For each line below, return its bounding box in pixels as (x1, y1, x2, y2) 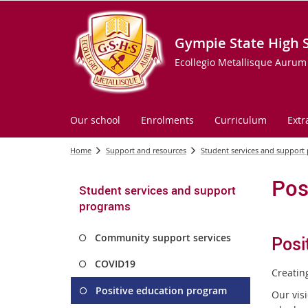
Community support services (95, 231, 231, 244)
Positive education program (96, 284, 227, 297)
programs (79, 198, 131, 214)
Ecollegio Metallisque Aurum (175, 56, 307, 69)
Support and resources (106, 145, 186, 155)
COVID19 (95, 257, 135, 270)
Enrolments (141, 113, 194, 126)
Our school (70, 113, 120, 126)
